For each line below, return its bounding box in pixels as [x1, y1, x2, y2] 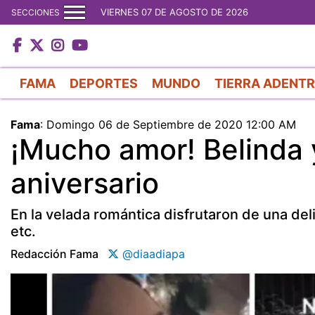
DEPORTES [70, 75, 138, 91]
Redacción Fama [11, 246, 98, 261]
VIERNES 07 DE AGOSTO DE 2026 [101, 6, 248, 18]
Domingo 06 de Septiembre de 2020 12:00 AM [46, 117, 296, 131]
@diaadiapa [119, 246, 185, 261]
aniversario [11, 165, 159, 200]
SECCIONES [11, 6, 60, 18]
